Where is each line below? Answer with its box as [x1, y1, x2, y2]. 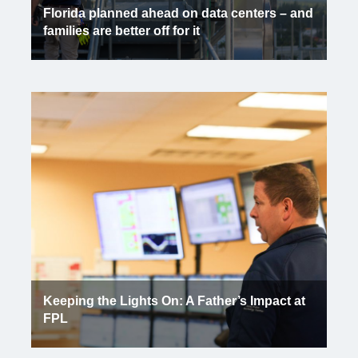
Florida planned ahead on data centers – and [43, 6, 313, 20]
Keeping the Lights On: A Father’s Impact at [43, 294, 305, 308]
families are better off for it [43, 24, 200, 38]
